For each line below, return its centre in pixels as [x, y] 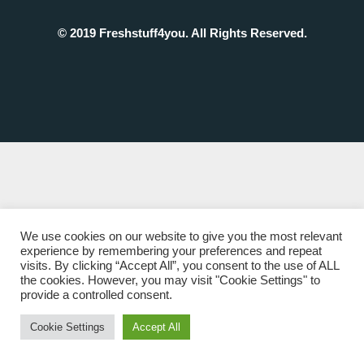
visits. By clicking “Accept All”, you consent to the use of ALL [180, 266]
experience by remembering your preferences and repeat [171, 251]
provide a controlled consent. [96, 295]
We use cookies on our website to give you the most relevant [181, 236]
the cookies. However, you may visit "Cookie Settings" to [170, 280]
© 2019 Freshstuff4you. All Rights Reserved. [182, 33]
